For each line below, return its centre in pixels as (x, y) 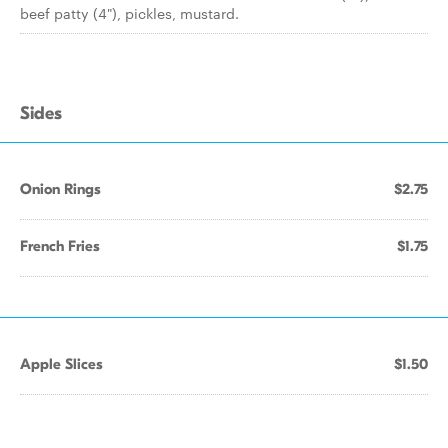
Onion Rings (60, 189)
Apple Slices (61, 364)
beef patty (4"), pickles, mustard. (129, 13)
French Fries (60, 246)
